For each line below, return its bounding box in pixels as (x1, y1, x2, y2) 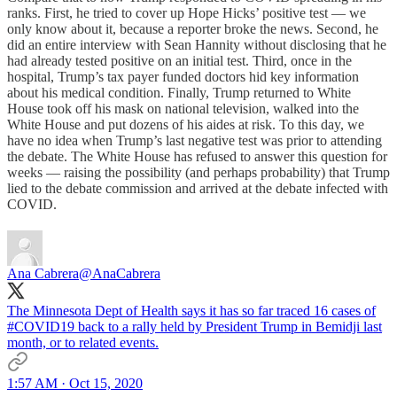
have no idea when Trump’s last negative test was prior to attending (7, 132, 382, 148)
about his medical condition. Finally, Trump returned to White (7, 84, 351, 100)
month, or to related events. (7, 334, 159, 350)
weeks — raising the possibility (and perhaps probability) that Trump (7, 164, 390, 180)
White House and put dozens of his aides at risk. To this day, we (7, 116, 364, 132)
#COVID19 (7, 318, 74, 334)
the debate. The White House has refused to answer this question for (7, 148, 387, 164)
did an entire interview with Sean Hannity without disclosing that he (7, 36, 386, 52)
